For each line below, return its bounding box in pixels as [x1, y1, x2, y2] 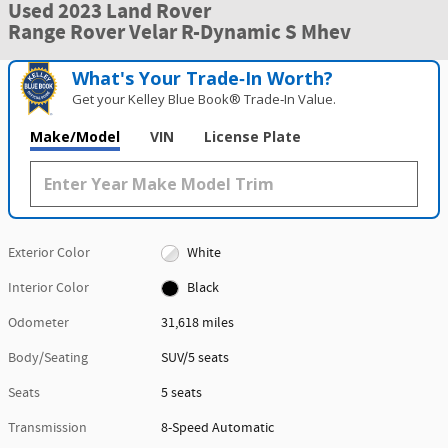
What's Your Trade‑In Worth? [72, 66, 334, 90]
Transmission [8, 419, 87, 437]
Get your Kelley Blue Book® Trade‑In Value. [72, 90, 337, 108]
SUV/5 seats [161, 349, 230, 367]
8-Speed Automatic [161, 419, 275, 437]
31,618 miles [161, 314, 235, 332]
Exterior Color [8, 244, 90, 262]
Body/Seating [8, 349, 88, 367]
